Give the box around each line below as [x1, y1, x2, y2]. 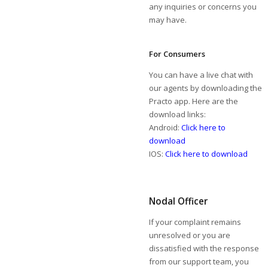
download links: [149, 109, 206, 120]
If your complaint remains [149, 217, 242, 227]
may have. [149, 14, 187, 25]
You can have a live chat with [149, 69, 254, 80]
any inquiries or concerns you [149, 1, 257, 12]
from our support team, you [149, 256, 249, 267]
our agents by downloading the [149, 83, 263, 93]
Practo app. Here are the [149, 96, 239, 106]
